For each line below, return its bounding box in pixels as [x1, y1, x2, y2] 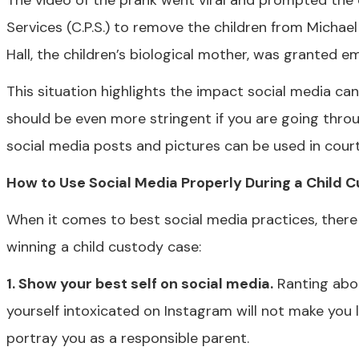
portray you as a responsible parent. [6, 329, 249, 348]
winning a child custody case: [6, 237, 201, 256]
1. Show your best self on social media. [6, 274, 273, 293]
